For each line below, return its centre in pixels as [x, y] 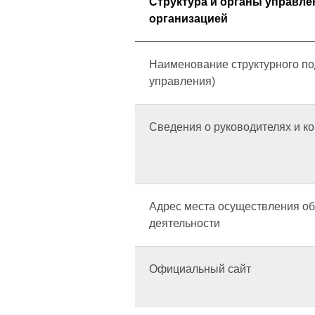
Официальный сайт [200, 269]
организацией [188, 19]
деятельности [185, 223]
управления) [182, 81]
